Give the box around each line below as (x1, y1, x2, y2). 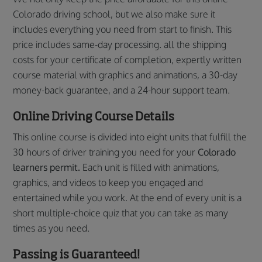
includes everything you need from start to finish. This (13, 23, 232, 35)
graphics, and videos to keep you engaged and (13, 177, 204, 188)
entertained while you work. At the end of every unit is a (13, 192, 242, 204)
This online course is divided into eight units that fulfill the (13, 131, 247, 143)
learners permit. (13, 161, 81, 173)
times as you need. (13, 222, 90, 234)
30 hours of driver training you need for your (13, 146, 198, 158)
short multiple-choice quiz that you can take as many (13, 207, 229, 219)
